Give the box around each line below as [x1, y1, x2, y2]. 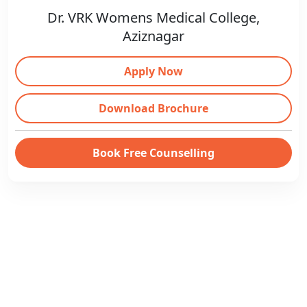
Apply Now [124, 64, 183, 79]
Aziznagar [123, 27, 184, 45]
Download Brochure [99, 101, 208, 116]
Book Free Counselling [93, 145, 214, 160]
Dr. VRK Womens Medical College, [47, 8, 260, 27]
